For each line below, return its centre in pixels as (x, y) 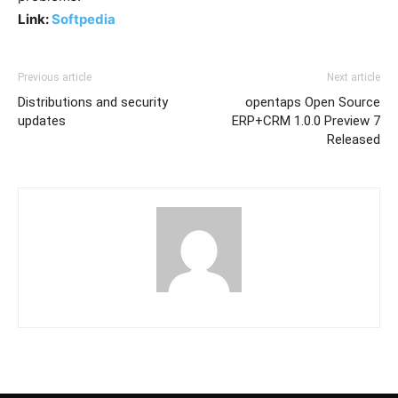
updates (42, 121)
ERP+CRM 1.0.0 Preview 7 (306, 121)
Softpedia (84, 19)
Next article (354, 77)
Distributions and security (93, 102)
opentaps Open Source (313, 102)
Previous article (55, 77)
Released (354, 139)
